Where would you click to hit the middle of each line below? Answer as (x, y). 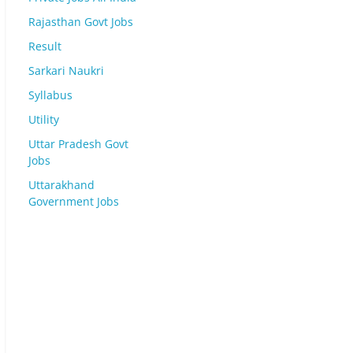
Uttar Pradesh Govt (78, 144)
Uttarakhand (61, 185)
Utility (44, 119)
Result (45, 46)
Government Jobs (74, 201)
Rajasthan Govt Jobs (81, 22)
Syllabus (50, 95)
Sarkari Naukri (66, 71)
